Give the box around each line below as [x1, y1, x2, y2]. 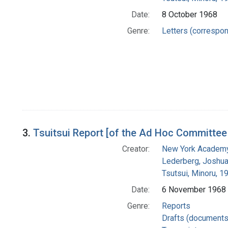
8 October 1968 [161, 10, 217, 20]
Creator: [122, 144, 150, 154]
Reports [161, 201, 190, 211]
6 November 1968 [161, 185, 226, 195]
